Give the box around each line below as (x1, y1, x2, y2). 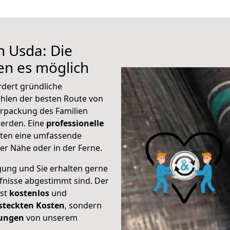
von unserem (24, 212, 78, 223)
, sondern (65, 200, 102, 211)
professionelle (46, 118, 104, 129)
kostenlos (9, 187, 49, 199)
